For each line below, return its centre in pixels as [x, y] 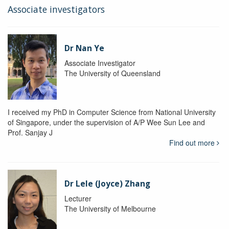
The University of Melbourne [110, 209]
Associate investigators [56, 9]
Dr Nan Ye [84, 49]
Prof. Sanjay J [30, 133]
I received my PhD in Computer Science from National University [112, 112]
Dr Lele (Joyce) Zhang [107, 184]
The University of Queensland [112, 73]
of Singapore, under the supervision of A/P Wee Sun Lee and [106, 122]
